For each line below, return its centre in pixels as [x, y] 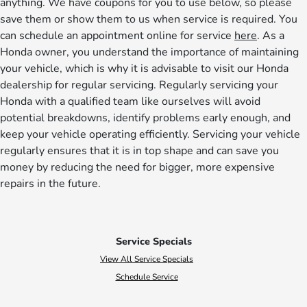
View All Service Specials [147, 259]
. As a [271, 36]
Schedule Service [147, 277]
